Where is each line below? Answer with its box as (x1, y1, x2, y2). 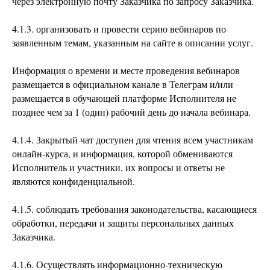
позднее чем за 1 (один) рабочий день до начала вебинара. (12, 105, 251, 118)
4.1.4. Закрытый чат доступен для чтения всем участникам (12, 133, 253, 146)
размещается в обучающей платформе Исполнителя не (12, 92, 236, 104)
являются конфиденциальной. (12, 175, 135, 187)
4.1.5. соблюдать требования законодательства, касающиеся (12, 202, 257, 215)
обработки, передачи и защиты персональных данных (12, 216, 234, 229)
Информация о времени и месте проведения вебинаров (12, 64, 240, 77)
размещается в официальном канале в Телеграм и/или (12, 78, 233, 90)
